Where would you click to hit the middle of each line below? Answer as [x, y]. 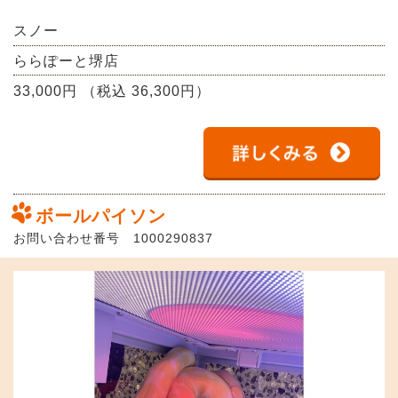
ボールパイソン [101, 215]
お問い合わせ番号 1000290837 [113, 238]
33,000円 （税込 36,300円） [112, 91]
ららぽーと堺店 [66, 60]
